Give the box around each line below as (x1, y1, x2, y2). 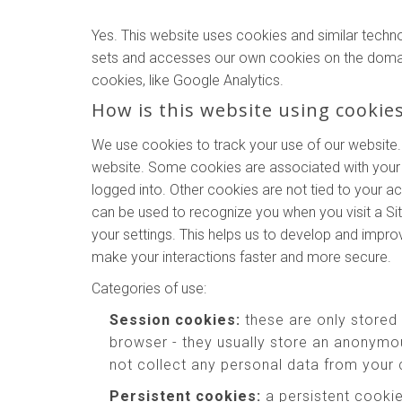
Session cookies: (109, 311, 240, 328)
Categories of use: (92, 280, 206, 297)
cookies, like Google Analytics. (92, 72, 284, 89)
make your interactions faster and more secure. (92, 249, 391, 266)
